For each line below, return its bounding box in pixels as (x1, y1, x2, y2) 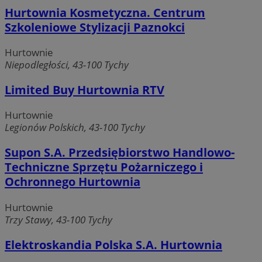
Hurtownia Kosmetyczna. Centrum (5, 5, 205, 21)
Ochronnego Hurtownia (5, 174, 140, 190)
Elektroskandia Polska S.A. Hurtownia (5, 236, 222, 253)
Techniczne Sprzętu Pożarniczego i (5, 159, 203, 175)
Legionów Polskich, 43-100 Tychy (5, 120, 145, 135)
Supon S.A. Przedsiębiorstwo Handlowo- (5, 144, 235, 161)
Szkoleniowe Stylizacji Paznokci (5, 19, 185, 36)
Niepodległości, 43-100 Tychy (5, 58, 129, 72)
